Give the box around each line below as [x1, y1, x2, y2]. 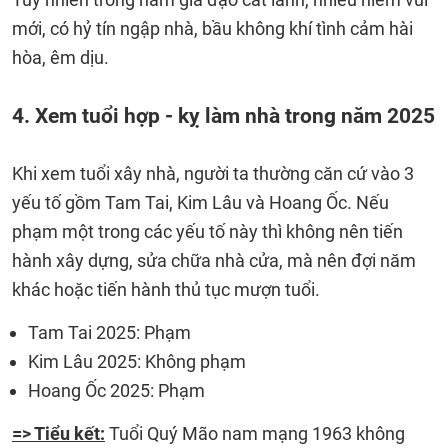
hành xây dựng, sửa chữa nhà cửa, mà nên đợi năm [12, 250, 416, 271]
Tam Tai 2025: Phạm [28, 322, 191, 343]
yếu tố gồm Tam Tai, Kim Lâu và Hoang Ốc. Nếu [12, 192, 389, 213]
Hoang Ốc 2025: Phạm [28, 380, 205, 401]
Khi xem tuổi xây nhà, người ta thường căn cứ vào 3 [12, 163, 414, 184]
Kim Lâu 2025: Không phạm [28, 351, 246, 372]
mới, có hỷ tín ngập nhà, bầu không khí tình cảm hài [12, 18, 413, 39]
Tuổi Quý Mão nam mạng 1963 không [105, 423, 405, 444]
